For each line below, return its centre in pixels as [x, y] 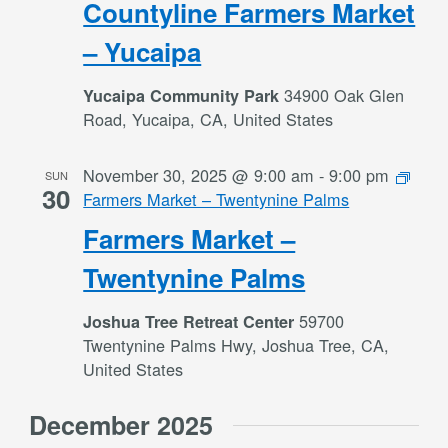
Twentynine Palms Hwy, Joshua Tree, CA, [236, 345]
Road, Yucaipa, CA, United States [208, 119]
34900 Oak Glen [344, 95]
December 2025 [121, 425]
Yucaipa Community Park [184, 95]
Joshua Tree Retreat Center [191, 321]
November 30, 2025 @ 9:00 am [199, 175]
